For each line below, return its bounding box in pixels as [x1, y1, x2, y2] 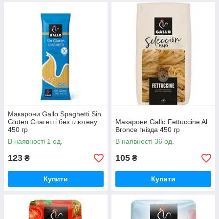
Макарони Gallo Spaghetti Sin [8, 110, 101, 118]
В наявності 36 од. [115, 137, 174, 145]
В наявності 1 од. [8, 137, 63, 145]
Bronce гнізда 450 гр [115, 126, 180, 133]
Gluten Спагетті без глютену [8, 118, 97, 126]
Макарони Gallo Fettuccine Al [115, 118, 207, 126]
